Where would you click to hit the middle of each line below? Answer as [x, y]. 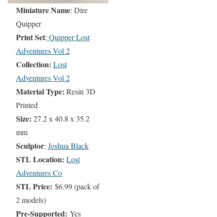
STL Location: [41, 159]
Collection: [33, 64]
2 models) [31, 200]
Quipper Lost [69, 37]
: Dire [79, 10]
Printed [27, 105]
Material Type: [41, 91]
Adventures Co [39, 173]
